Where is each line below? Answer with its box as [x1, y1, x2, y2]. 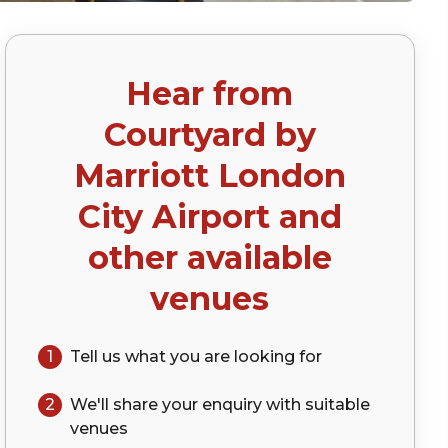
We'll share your [69, 395, 202, 414]
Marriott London [73, 156, 346, 195]
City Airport [77, 197, 270, 236]
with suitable [261, 395, 370, 414]
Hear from [126, 74, 294, 113]
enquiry [201, 395, 262, 414]
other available [87, 238, 332, 277]
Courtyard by [103, 115, 316, 154]
